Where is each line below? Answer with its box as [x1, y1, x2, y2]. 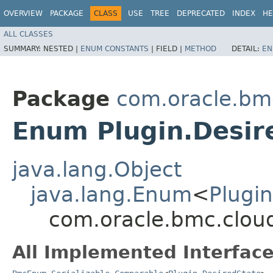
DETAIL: [232, 44, 262, 53]
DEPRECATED [177, 9, 225, 18]
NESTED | [43, 44, 80, 53]
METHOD [185, 44, 216, 53]
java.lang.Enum [30, 182, 192, 207]
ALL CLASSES [4, 29, 53, 38]
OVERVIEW [4, 9, 43, 18]
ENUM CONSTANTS [80, 44, 149, 53]
